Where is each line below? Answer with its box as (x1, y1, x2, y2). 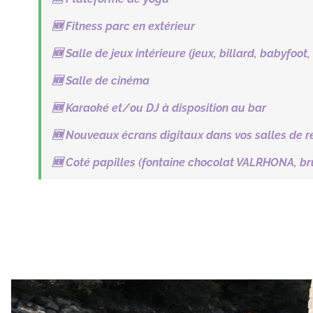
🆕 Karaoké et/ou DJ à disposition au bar (52, 101, 266, 115)
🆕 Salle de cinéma (52, 74, 150, 88)
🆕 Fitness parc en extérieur (52, 20, 195, 34)
